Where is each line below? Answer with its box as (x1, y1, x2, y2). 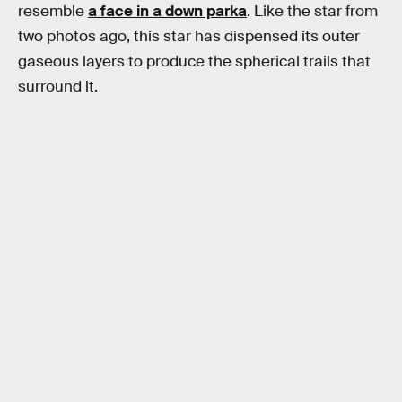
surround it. (18, 76, 98, 96)
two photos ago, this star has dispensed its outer (18, 26, 360, 46)
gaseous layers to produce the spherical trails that (18, 51, 371, 71)
